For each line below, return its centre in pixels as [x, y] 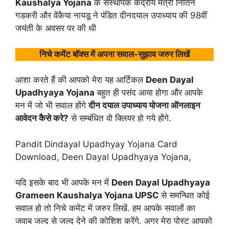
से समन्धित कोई [185, 195]
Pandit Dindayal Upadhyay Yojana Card [96, 144]
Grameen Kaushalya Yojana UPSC [88, 195]
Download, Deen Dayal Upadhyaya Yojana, [103, 157]
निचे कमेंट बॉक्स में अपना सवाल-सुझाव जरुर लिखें [114, 54]
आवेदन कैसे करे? [42, 118]
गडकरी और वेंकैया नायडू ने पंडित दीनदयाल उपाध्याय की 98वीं [111, 15]
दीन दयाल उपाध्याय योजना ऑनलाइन [144, 105]
